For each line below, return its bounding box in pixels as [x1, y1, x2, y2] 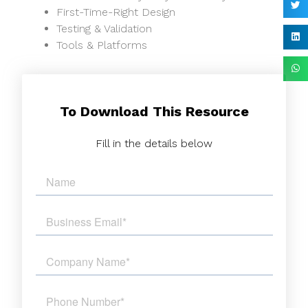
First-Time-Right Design [56, 5, 176, 19]
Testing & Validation [56, 22, 153, 36]
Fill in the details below [96, 136, 212, 150]
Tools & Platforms [56, 38, 148, 52]
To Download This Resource [59, 102, 249, 120]
